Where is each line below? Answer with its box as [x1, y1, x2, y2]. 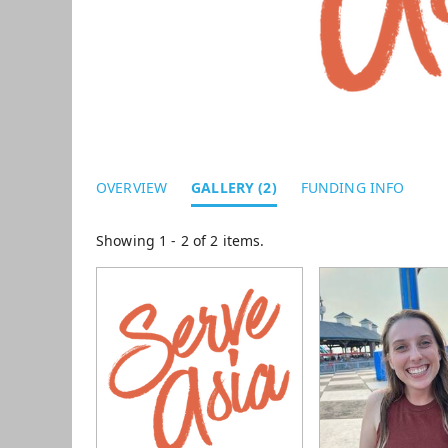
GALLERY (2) [191, 177, 277, 197]
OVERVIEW [96, 177, 168, 197]
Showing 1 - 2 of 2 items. [96, 230, 265, 250]
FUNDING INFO [300, 177, 405, 197]
